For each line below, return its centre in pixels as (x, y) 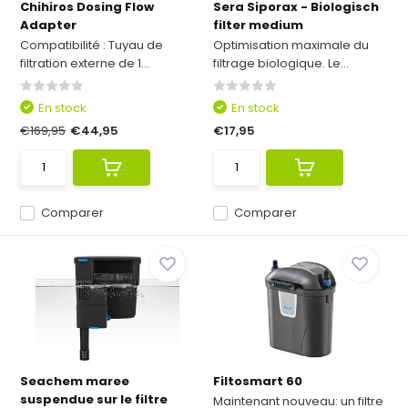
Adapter (49, 25)
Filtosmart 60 (258, 381)
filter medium (258, 25)
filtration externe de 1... (85, 63)
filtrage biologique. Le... (281, 63)
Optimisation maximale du (291, 45)
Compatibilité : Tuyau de (92, 45)
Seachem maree (75, 381)
